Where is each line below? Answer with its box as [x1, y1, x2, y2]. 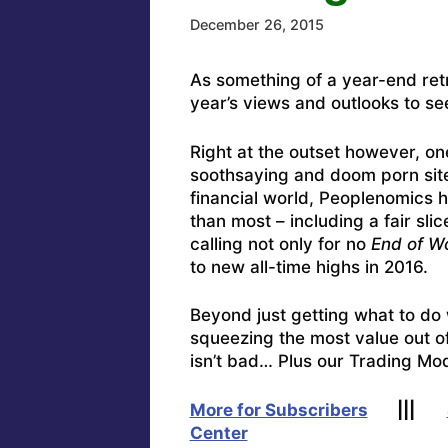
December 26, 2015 [189, 16, 324, 34]
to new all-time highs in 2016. [189, 256, 428, 277]
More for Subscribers [189, 399, 368, 420]
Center [189, 422, 248, 443]
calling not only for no [189, 233, 371, 254]
